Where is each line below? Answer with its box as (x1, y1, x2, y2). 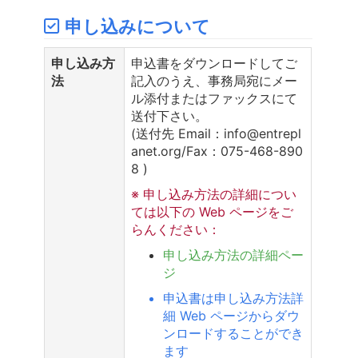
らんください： (131, 221, 221, 237)
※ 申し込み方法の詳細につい (131, 185, 296, 202)
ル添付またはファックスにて (131, 89, 297, 106)
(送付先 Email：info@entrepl (131, 125, 301, 141)
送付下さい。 (131, 107, 208, 124)
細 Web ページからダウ (163, 307, 300, 324)
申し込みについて (65, 15, 210, 37)
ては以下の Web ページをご (131, 203, 293, 220)
